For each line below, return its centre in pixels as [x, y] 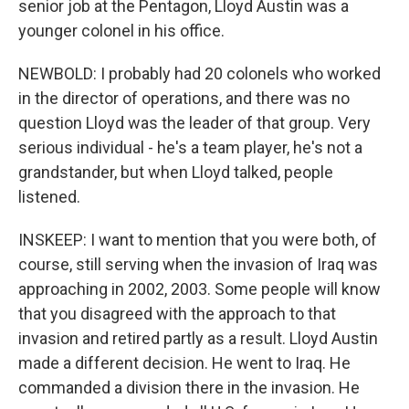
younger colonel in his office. [121, 31]
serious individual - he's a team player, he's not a [190, 147]
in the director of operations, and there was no [184, 98]
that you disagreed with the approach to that [177, 314]
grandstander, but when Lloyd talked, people [176, 172]
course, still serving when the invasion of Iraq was [198, 264]
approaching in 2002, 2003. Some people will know [199, 289]
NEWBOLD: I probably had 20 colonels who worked [199, 73]
